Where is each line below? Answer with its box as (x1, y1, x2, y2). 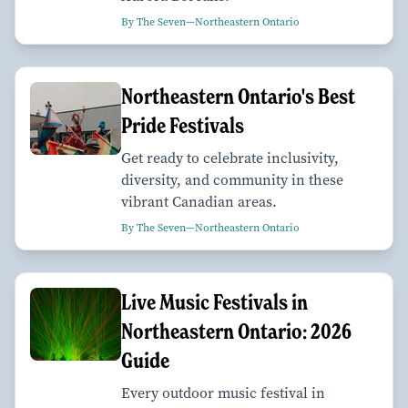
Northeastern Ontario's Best (121, 83, 355, 110)
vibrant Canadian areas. (121, 192, 277, 212)
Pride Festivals (121, 112, 244, 139)
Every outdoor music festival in (121, 383, 325, 403)
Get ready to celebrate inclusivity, (121, 148, 339, 168)
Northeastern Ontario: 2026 (121, 318, 352, 345)
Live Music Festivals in (121, 289, 308, 316)
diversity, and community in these (121, 170, 343, 190)
